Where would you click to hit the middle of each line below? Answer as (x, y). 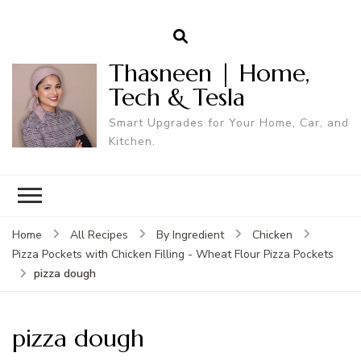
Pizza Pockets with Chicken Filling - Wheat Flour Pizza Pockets (173, 254)
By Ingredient (190, 234)
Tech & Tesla (176, 97)
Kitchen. (132, 141)
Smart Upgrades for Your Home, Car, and (228, 122)
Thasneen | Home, (209, 73)
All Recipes (99, 234)
